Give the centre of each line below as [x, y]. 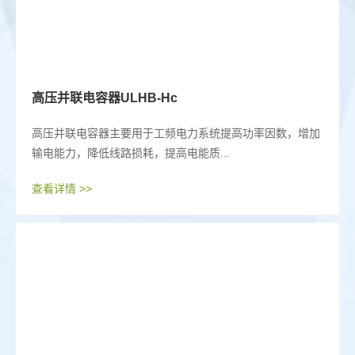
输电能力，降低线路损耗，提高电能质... [131, 153]
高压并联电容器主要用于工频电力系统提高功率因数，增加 [176, 134]
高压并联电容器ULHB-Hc [105, 98]
